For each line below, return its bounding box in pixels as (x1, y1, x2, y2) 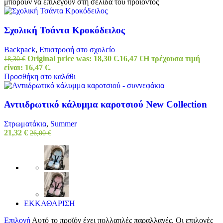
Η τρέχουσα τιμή (143, 54, 200, 63)
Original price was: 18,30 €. (27, 54, 119, 63)
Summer (50, 119, 77, 128)
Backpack (4, 45, 35, 54)
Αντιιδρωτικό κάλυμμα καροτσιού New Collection (4, 99, 207, 110)
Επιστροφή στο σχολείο (39, 45, 115, 54)
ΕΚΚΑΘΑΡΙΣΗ (24, 199, 75, 208)
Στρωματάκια (4, 119, 46, 128)
